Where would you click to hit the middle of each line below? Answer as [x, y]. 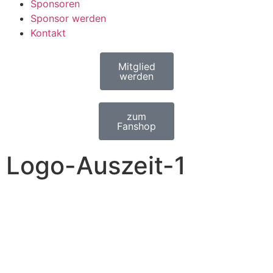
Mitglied [136, 66]
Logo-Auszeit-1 [96, 165]
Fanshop [136, 126]
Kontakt [48, 33]
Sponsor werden [68, 18]
